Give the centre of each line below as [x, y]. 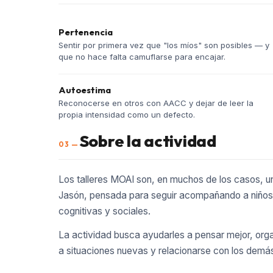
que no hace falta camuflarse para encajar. [142, 57]
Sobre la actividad [147, 141]
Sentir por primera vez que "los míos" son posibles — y [164, 45]
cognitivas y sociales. [105, 211]
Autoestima [85, 90]
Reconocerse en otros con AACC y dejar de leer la [156, 103]
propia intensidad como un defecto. [127, 115]
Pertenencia [86, 32]
